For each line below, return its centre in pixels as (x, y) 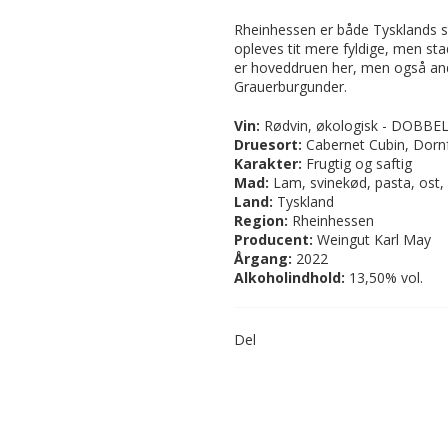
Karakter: (270, 163)
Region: (261, 220)
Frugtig (328, 163)
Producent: (273, 239)
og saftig (381, 163)
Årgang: (265, 258)
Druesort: (268, 144)
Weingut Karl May (372, 239)
